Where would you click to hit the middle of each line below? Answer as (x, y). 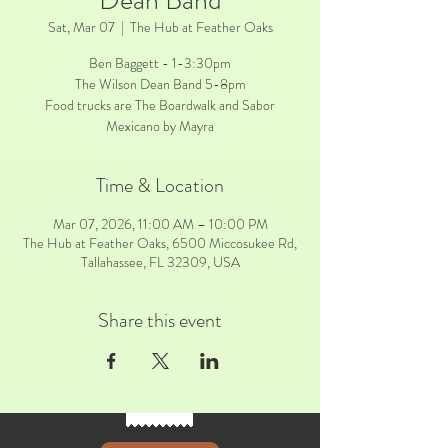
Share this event (160, 320)
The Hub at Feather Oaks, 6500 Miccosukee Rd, (160, 243)
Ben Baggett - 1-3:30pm (160, 63)
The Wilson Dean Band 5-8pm (160, 84)
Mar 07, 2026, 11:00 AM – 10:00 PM (160, 224)
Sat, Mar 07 (81, 27)
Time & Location (160, 185)
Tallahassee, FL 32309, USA (160, 262)
